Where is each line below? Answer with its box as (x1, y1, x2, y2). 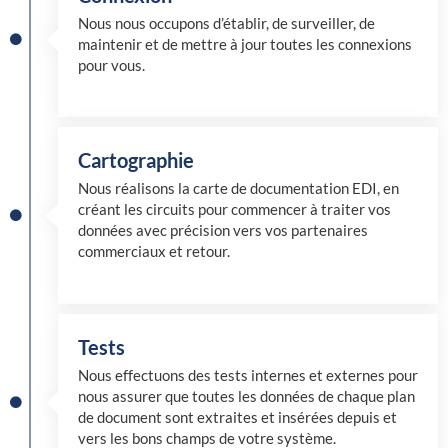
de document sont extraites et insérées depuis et (78, 409, 397, 427)
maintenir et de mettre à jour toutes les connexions (78, 35, 412, 53)
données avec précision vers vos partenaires (78, 222, 368, 240)
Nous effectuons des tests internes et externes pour (78, 367, 418, 385)
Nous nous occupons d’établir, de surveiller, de (78, 14, 375, 32)
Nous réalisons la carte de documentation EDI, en (78, 180, 399, 198)
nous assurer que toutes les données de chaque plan (78, 388, 415, 406)
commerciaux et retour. (78, 243, 230, 261)
